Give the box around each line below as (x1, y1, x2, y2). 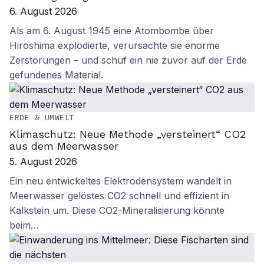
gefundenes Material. (9, 69, 103, 81)
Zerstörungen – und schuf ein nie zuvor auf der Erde (9, 54, 247, 66)
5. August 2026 (9, 156, 77, 167)
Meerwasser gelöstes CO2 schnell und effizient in (9, 190, 229, 202)
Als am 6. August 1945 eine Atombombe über (9, 25, 214, 37)
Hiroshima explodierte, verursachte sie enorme (9, 39, 220, 51)
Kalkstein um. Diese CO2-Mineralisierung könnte (9, 204, 225, 216)
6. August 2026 (9, 5, 77, 17)
